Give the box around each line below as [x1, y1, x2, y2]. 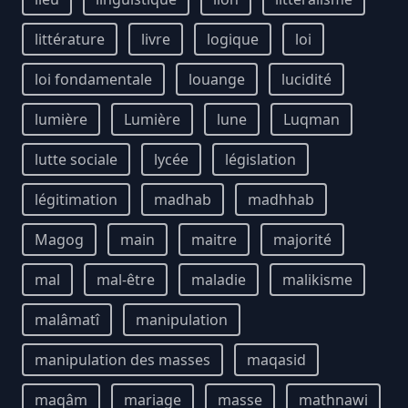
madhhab [248, 189, 314, 209]
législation [225, 149, 296, 169]
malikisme [282, 270, 352, 290]
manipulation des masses [35, 350, 210, 370]
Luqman [283, 109, 340, 129]
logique [207, 29, 259, 49]
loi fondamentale [35, 69, 152, 89]
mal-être [97, 270, 155, 290]
